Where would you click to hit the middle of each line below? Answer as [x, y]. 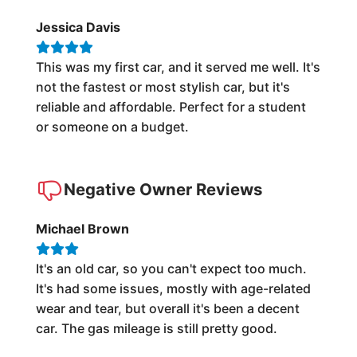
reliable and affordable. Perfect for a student [171, 107]
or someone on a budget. [112, 127]
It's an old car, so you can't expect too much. [171, 269]
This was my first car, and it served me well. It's [178, 67]
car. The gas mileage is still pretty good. [156, 328]
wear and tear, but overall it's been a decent [167, 308]
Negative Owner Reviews [163, 189]
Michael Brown [82, 229]
